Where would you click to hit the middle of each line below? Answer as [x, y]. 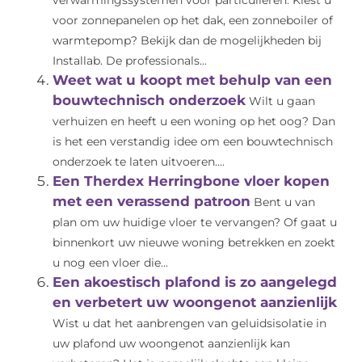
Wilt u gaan [282, 101]
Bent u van [284, 202]
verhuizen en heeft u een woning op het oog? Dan [194, 122]
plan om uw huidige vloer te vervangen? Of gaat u [195, 223]
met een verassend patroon [152, 202]
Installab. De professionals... [130, 61]
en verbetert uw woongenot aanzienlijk [195, 303]
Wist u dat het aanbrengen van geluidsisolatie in [189, 324]
